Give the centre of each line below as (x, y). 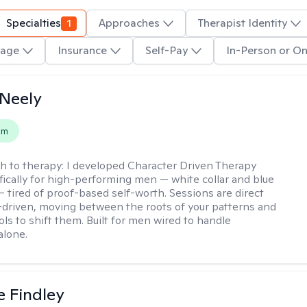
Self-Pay (166, 50)
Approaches (129, 23)
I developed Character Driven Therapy (162, 165)
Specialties (34, 23)
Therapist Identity (243, 23)
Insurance (82, 50)
